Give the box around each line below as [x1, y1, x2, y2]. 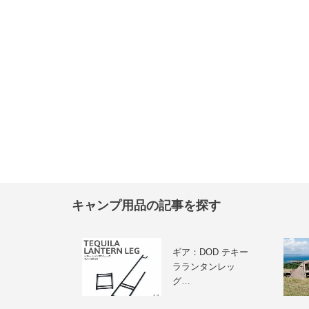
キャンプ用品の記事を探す [72, 199, 221, 213]
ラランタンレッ [172, 261, 235, 272]
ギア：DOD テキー [172, 247, 248, 258]
